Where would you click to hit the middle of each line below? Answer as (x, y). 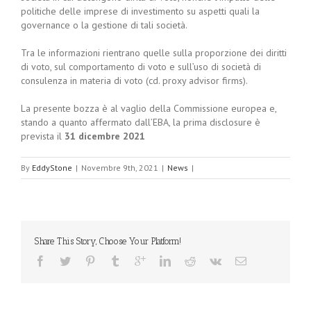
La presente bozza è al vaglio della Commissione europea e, (149, 108)
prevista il (43, 136)
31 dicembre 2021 (105, 136)
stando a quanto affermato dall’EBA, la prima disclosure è (141, 122)
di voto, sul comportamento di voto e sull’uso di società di (141, 67)
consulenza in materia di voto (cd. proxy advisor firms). (134, 81)
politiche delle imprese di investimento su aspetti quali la (140, 11)
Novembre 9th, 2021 (120, 168)
